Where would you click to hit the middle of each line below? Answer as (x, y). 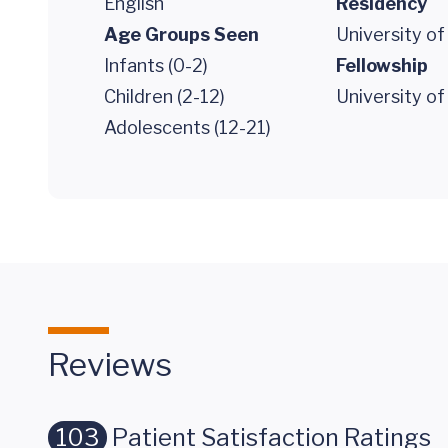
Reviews (110, 364)
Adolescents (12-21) (187, 127)
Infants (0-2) (156, 65)
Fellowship (382, 65)
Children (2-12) (164, 96)
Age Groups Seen (181, 34)
